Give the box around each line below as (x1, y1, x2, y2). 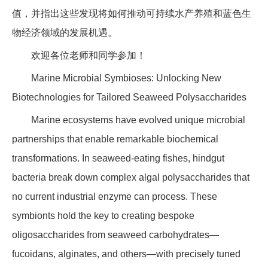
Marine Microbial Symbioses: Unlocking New (31, 73, 221, 84)
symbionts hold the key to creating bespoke (12, 211, 194, 221)
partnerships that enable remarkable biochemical (12, 134, 218, 145)
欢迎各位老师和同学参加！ (31, 50, 146, 61)
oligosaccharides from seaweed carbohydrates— (12, 230, 219, 240)
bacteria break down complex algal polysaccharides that (12, 172, 249, 183)
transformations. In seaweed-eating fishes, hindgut (12, 153, 224, 164)
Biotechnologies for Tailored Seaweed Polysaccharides (12, 92, 246, 103)
